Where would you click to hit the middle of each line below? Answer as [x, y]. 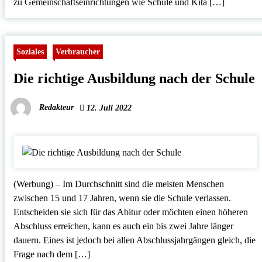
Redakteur [56, 108]
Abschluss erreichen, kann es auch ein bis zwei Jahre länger [123, 226]
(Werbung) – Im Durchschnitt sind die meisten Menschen [118, 184]
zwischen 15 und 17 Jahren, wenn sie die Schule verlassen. [122, 198]
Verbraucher [77, 52]
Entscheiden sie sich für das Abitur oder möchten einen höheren [130, 212]
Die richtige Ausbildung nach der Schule [134, 79]
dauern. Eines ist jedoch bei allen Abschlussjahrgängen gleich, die [134, 240]
